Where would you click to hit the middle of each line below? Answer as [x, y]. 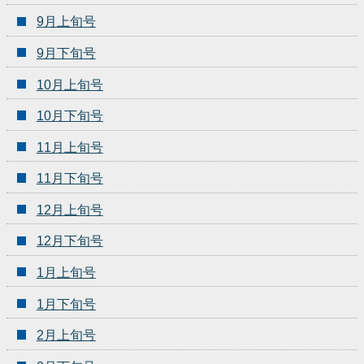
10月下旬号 [69, 116]
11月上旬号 [69, 147]
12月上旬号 [69, 210]
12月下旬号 [69, 241]
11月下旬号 [69, 179]
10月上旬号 [69, 84]
